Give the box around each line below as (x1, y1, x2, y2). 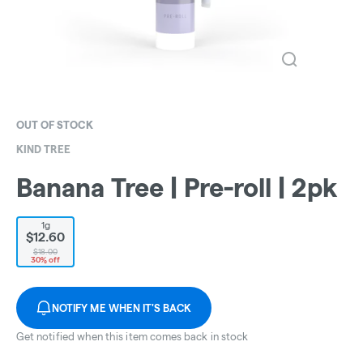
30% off (31, 255, 60, 265)
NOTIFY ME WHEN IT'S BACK (52, 302, 192, 314)
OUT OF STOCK (16, 119, 93, 130)
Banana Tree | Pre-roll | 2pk (16, 173, 337, 203)
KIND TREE (16, 143, 70, 155)
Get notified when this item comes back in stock (16, 331, 249, 343)
